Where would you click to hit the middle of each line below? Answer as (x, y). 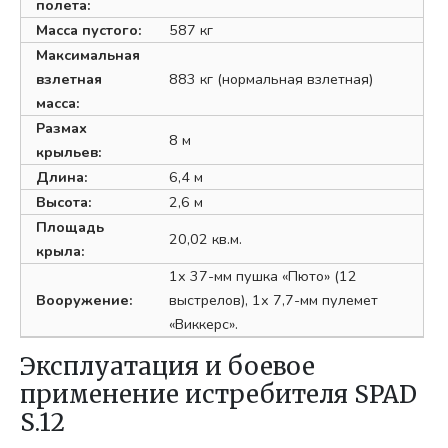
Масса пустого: (89, 29)
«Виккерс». (204, 323)
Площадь (70, 226)
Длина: (62, 176)
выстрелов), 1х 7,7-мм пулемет (274, 299)
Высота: (64, 201)
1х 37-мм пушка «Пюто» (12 (263, 275)
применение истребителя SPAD (219, 394)
